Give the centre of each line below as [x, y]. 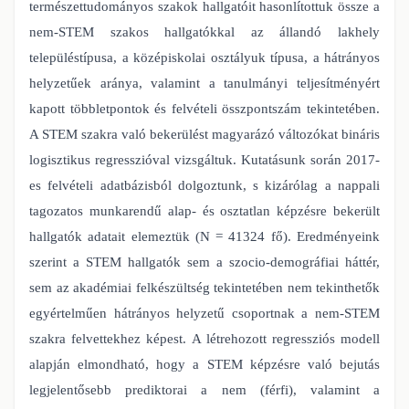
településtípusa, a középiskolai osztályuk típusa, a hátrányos [204, 57]
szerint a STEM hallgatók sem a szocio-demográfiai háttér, [204, 262]
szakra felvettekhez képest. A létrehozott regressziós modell [204, 338]
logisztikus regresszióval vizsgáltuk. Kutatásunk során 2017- [204, 159]
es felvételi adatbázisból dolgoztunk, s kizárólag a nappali [204, 185]
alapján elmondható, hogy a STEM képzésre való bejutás [204, 364]
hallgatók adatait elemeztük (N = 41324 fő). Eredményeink [204, 236]
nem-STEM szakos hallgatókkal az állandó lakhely [204, 31]
